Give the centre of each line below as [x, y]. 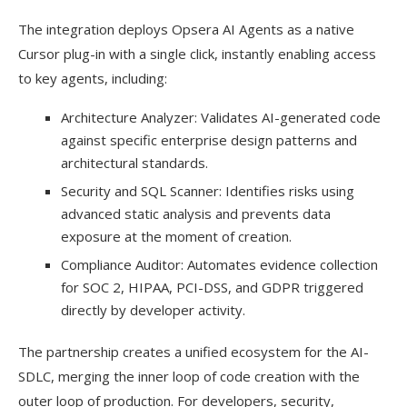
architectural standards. [134, 163]
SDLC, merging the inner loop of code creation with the [189, 377]
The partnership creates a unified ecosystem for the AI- [194, 352]
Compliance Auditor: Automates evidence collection [219, 265]
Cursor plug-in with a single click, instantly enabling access [197, 54]
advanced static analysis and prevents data [196, 214]
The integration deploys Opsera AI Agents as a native [186, 30]
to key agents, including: [93, 79]
